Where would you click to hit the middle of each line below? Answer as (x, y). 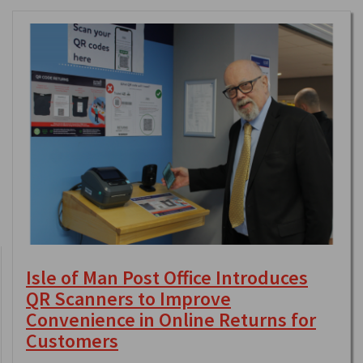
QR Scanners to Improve (128, 299)
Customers (72, 341)
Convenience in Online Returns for (171, 320)
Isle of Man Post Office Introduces (167, 278)
